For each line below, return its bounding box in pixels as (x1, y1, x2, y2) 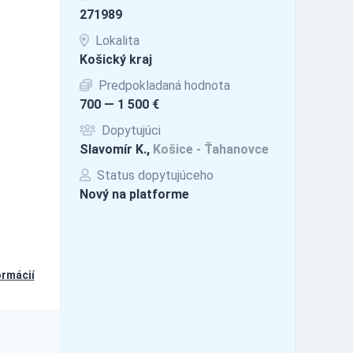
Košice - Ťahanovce (152, 141, 269, 157)
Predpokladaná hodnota (95, 77, 230, 93)
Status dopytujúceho (93, 167, 214, 183)
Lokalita (91, 32, 139, 48)
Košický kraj (79, 51, 152, 67)
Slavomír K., (79, 141, 153, 157)
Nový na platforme (79, 186, 189, 202)
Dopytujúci (98, 122, 161, 138)
